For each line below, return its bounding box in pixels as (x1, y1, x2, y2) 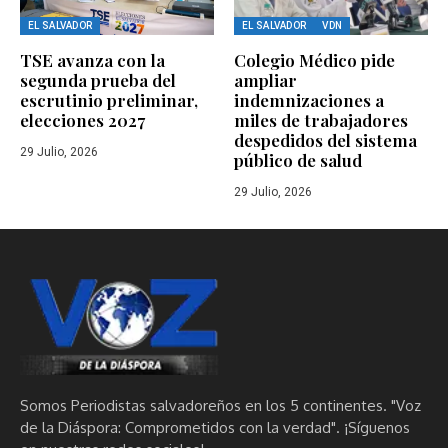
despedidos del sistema (234, 128, 417, 151)
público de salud (234, 148, 362, 171)
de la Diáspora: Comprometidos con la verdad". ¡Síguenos (20, 417, 410, 437)
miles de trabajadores (234, 108, 408, 131)
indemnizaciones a (234, 88, 384, 111)
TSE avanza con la (20, 48, 165, 71)
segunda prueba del (20, 68, 176, 91)
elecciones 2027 (20, 108, 145, 131)
